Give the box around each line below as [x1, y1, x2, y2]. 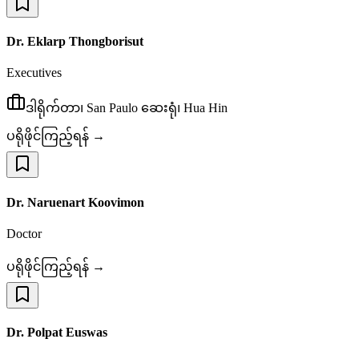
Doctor [6, 226, 42, 240]
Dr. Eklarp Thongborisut [6, 34, 143, 49]
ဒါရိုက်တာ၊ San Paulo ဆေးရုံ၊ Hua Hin [26, 101, 228, 115]
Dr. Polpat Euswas [6, 325, 107, 340]
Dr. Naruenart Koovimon [6, 195, 144, 209]
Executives [6, 66, 62, 80]
